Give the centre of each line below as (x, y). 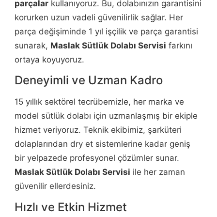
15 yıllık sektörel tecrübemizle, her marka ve (99, 102)
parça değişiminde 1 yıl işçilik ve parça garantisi (106, 31)
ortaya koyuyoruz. (49, 59)
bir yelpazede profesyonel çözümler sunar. (97, 158)
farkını (179, 45)
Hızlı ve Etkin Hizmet (71, 207)
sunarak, (32, 45)
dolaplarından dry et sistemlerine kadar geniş (102, 144)
